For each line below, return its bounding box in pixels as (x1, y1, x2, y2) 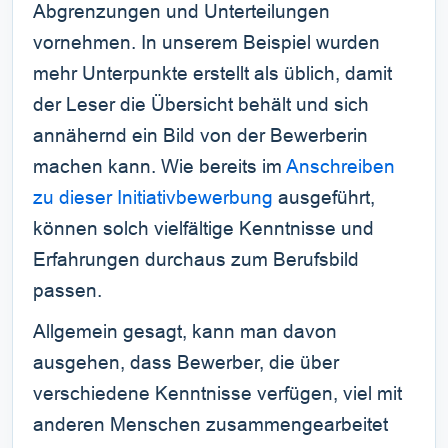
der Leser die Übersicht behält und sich (33, 94, 369, 116)
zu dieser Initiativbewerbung (33, 187, 273, 209)
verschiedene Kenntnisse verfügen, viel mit (33, 383, 402, 405)
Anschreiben (286, 156, 395, 178)
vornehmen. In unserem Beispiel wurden (33, 32, 380, 54)
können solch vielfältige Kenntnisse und (33, 218, 374, 240)
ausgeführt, (273, 187, 375, 209)
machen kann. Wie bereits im (33, 156, 286, 178)
